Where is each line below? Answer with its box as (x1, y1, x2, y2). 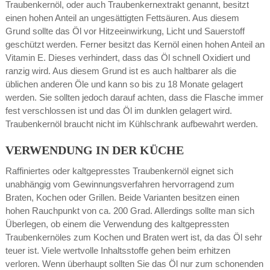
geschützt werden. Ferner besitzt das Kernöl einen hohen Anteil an (5, 39, 265, 49)
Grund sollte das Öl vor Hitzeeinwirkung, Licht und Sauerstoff (5, 25, 245, 36)
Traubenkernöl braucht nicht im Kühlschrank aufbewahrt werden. (5, 118, 258, 129)
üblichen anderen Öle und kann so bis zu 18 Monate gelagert (5, 78, 243, 89)
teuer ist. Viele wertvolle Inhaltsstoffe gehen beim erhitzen (5, 245, 230, 256)
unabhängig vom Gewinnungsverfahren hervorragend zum (5, 178, 234, 189)
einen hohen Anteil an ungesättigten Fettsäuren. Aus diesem (5, 12, 239, 23)
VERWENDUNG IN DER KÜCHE (5, 143, 184, 157)
